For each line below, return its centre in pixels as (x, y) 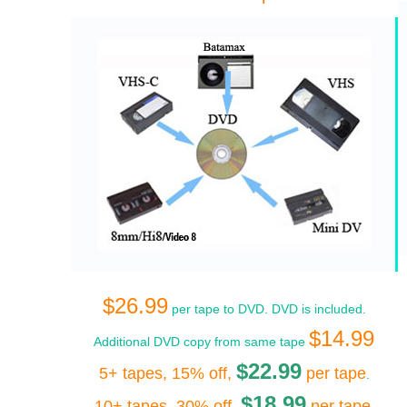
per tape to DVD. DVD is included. (267, 308)
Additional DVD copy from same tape (201, 341)
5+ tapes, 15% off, (167, 373)
